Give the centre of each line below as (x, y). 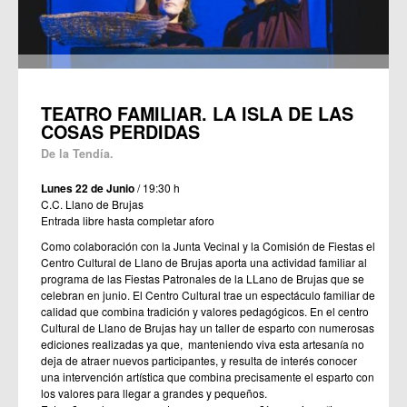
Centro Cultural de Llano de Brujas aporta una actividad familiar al (204, 263)
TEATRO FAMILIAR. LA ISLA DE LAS (197, 114)
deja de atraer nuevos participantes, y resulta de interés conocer (199, 361)
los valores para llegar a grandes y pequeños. (155, 393)
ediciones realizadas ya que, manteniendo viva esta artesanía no (203, 344)
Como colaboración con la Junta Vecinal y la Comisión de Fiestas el (208, 246)
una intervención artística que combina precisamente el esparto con (208, 377)
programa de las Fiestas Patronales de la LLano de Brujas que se (203, 279)
